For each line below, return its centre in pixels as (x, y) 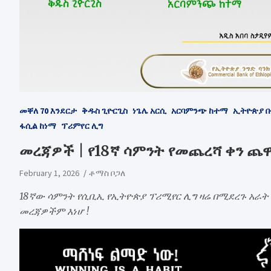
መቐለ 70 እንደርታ (48, 110)
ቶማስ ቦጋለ (107, 173)
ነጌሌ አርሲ (149, 110)
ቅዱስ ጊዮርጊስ (105, 110)
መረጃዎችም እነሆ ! (54, 211)
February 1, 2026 (49, 173)
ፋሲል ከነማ (38, 126)
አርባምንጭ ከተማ (200, 110)
